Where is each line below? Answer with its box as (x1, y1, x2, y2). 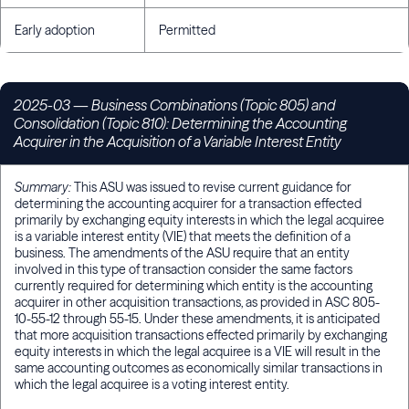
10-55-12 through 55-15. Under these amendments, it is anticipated (15, 310, 380, 328)
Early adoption (15, 22, 95, 39)
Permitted (159, 22, 215, 39)
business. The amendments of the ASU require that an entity (15, 245, 350, 262)
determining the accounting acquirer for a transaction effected (15, 195, 362, 213)
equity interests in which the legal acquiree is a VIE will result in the (15, 343, 381, 361)
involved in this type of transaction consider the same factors (15, 261, 352, 278)
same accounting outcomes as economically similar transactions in (15, 360, 383, 377)
